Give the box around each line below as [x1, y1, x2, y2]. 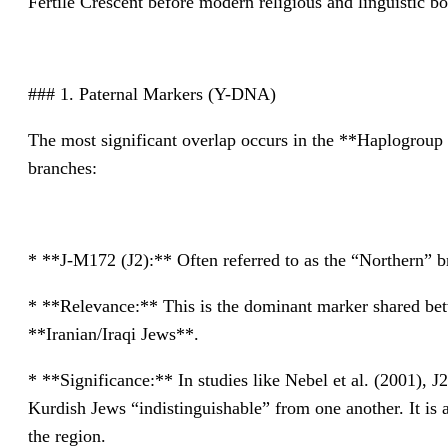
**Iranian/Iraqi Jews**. [28, 324, 199, 345]
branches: [28, 158, 97, 179]
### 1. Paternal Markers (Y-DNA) [28, 84, 276, 105]
